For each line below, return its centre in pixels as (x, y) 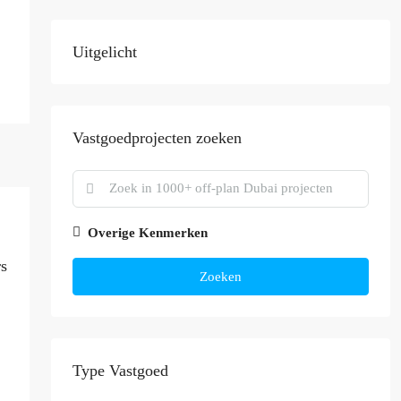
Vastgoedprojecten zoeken (157, 137)
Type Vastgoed (120, 370)
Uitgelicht (104, 51)
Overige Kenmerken (147, 232)
